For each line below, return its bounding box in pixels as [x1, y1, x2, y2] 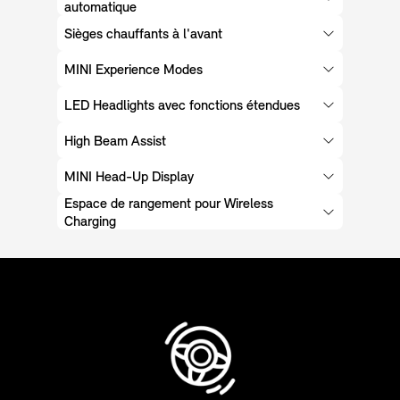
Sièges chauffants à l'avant [64, 28, 222, 43]
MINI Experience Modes [64, 63, 203, 79]
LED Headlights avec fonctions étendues [64, 99, 300, 114]
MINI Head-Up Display [64, 171, 194, 186]
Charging [64, 215, 116, 230]
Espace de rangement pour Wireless [64, 197, 273, 212]
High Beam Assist [64, 135, 166, 150]
